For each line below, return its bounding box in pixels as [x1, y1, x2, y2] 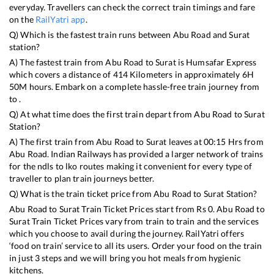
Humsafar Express [186, 56, 257, 67]
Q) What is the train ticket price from [9, 188, 154, 199]
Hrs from [226, 136, 264, 147]
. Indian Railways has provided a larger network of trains [47, 148, 264, 159]
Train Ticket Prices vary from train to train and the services [29, 215, 259, 226]
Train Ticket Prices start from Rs [80, 203, 208, 214]
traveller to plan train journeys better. [9, 172, 155, 183]
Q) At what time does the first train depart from [9, 108, 194, 119]
